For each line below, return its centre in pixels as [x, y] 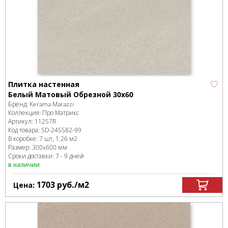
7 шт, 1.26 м [56, 139]
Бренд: [19, 104]
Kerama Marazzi [52, 104]
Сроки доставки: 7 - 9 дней [46, 156]
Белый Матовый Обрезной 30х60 [71, 94]
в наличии [24, 165]
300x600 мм [50, 147]
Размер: [20, 147]
